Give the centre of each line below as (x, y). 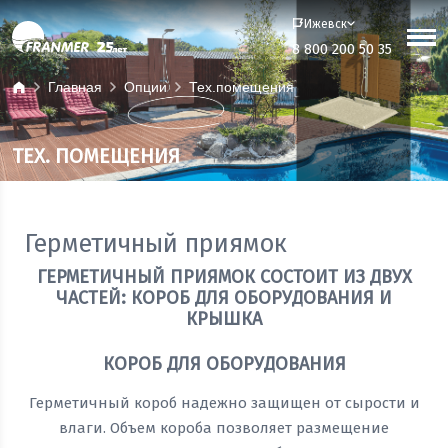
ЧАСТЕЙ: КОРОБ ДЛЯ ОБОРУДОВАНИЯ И (224, 297)
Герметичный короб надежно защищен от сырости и (224, 402)
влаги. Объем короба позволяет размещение (224, 427)
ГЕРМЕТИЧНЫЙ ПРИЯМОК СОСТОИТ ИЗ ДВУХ (224, 276)
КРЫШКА (224, 318)
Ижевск (325, 23)
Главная (75, 87)
